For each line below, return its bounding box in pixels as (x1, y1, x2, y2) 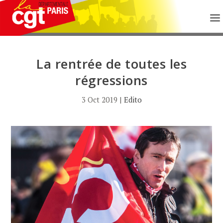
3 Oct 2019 (81, 95, 117, 105)
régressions (75, 71, 148, 89)
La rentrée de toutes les (36, 55, 187, 73)
